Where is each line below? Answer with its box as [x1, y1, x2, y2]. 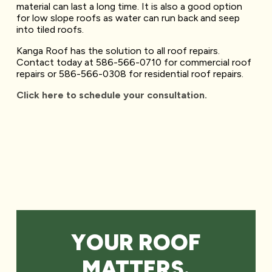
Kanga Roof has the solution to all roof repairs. [16, 44, 222, 56]
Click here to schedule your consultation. [16, 89, 207, 101]
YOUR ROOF [71, 229, 201, 256]
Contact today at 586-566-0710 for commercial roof [16, 56, 251, 68]
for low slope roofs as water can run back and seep [16, 12, 240, 24]
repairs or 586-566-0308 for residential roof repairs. [16, 67, 243, 80]
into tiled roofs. [16, 23, 84, 35]
